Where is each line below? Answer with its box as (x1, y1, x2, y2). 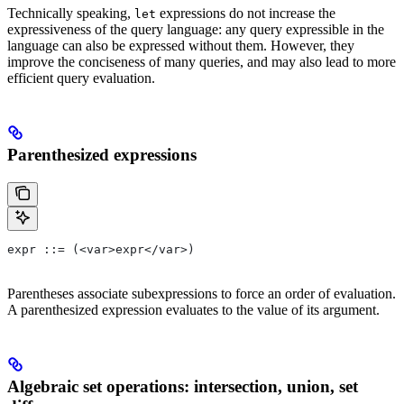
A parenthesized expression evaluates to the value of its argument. (7, 301, 380, 317)
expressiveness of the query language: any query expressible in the (7, 22, 384, 38)
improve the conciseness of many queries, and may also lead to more (7, 54, 396, 70)
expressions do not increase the (156, 5, 335, 22)
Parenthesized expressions (7, 145, 197, 165)
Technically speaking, (7, 5, 134, 22)
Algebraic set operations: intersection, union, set (7, 376, 358, 396)
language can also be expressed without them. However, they (7, 38, 354, 54)
